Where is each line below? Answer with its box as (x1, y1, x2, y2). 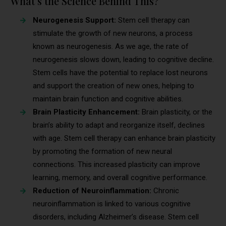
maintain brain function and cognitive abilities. (33, 94, 183, 104)
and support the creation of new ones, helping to (33, 81, 194, 91)
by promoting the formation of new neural (33, 147, 172, 156)
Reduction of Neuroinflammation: (33, 186, 151, 196)
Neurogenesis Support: (33, 16, 118, 25)
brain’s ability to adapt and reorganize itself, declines (33, 121, 205, 130)
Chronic (151, 186, 179, 196)
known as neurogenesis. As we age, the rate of (33, 42, 189, 51)
